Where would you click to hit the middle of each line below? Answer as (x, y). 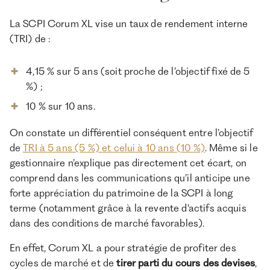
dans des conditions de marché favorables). (107, 223)
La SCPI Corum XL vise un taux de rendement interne (129, 23)
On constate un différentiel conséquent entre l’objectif (131, 133)
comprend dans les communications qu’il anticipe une (130, 178)
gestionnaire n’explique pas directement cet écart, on (128, 163)
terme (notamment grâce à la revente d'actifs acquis (128, 208)
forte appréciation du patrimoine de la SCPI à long (121, 193)
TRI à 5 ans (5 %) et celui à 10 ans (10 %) (114, 148)
